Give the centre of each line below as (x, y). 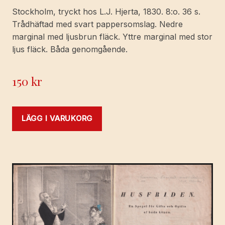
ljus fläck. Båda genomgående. (70, 49)
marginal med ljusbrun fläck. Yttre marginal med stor (112, 37)
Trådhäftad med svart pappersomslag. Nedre (97, 24)
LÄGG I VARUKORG (57, 119)
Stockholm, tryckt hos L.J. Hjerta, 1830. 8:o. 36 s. (106, 12)
